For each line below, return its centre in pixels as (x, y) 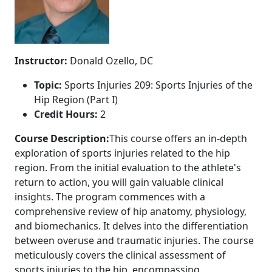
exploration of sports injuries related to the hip (122, 153)
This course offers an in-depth (178, 138)
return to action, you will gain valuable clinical (119, 182)
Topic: (48, 85)
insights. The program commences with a (110, 196)
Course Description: (62, 138)
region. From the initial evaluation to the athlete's (128, 167)
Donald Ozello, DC (110, 60)
